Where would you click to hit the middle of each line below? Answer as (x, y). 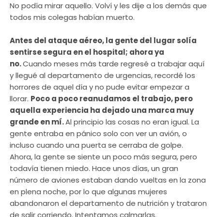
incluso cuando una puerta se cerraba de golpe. (96, 145)
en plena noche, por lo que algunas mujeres (88, 191)
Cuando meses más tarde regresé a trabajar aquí (114, 63)
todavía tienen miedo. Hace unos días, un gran (94, 168)
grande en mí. (38, 122)
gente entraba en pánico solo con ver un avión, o (98, 133)
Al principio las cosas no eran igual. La (132, 122)
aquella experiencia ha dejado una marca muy (102, 110)
